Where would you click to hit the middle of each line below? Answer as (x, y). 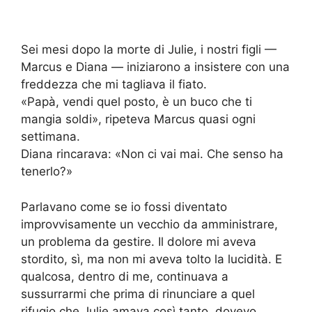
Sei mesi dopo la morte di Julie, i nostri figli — (149, 50)
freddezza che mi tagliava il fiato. (114, 85)
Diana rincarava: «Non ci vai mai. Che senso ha (152, 154)
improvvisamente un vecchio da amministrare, (149, 224)
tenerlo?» (47, 172)
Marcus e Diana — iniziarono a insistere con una (155, 67)
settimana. (50, 137)
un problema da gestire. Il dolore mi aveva (139, 241)
